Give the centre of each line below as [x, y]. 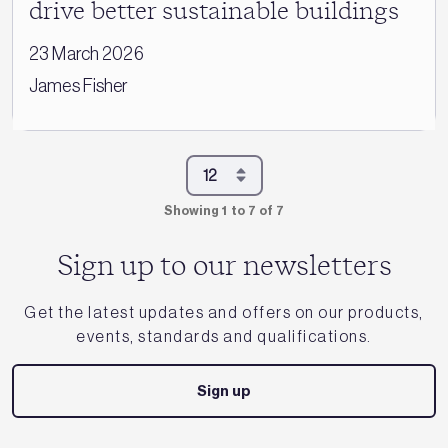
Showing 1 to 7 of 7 [224, 210]
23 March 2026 [86, 53]
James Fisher [78, 85]
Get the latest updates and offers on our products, [224, 311]
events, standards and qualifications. [224, 335]
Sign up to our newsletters [224, 266]
